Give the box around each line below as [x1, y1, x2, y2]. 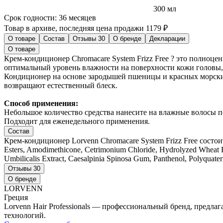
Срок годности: [4, 13, 59, 22]
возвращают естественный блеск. [4, 81, 117, 90]
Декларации [149, 35, 185, 43]
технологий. [4, 211, 46, 220]
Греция [4, 193, 28, 202]
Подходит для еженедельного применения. [4, 117, 150, 126]
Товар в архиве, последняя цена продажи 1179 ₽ [4, 24, 168, 33]
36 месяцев [59, 13, 96, 22]
